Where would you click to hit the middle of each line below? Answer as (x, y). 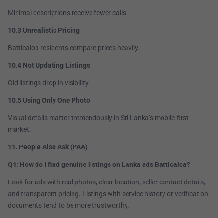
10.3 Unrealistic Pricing (44, 30)
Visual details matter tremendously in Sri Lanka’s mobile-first (98, 118)
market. (19, 130)
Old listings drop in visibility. (49, 83)
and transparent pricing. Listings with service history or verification (108, 194)
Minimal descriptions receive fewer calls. (68, 13)
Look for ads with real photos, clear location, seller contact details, (107, 182)
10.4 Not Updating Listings (49, 65)
